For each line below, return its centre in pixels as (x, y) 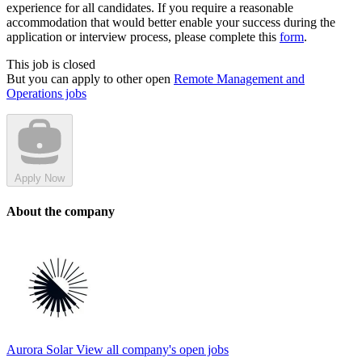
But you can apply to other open (90, 79)
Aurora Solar (40, 349)
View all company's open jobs (151, 349)
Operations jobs (46, 94)
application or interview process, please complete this (143, 37)
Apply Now (40, 179)
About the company (61, 211)
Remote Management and (239, 79)
